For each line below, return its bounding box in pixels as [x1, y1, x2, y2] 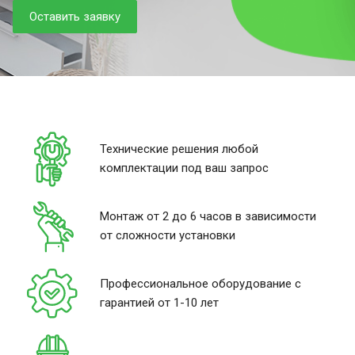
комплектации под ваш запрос [100, 161, 269, 175]
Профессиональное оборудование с [100, 277, 301, 291]
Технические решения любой [100, 142, 258, 156]
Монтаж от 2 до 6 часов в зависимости [100, 209, 316, 223]
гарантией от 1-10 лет [100, 296, 219, 310]
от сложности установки [100, 228, 235, 242]
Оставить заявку [29, 10, 120, 24]
